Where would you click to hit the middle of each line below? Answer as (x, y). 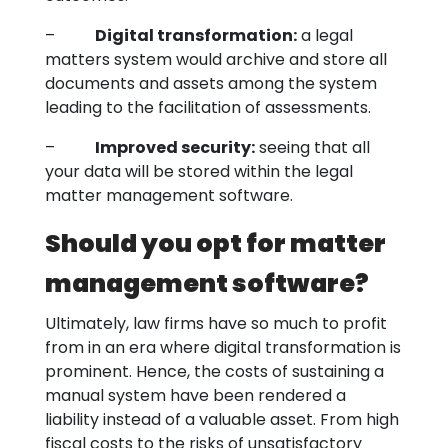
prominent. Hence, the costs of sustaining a (214, 371)
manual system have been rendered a (195, 395)
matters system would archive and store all (216, 59)
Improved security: (175, 147)
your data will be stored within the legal (199, 171)
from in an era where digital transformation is (223, 347)
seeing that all (312, 147)
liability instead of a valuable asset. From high (222, 419)
